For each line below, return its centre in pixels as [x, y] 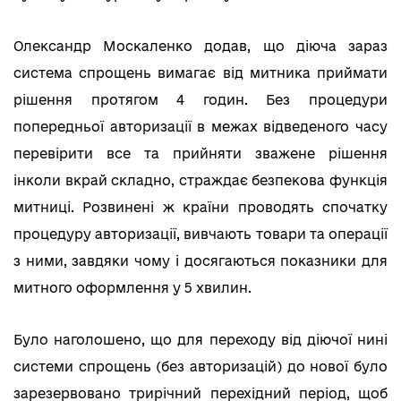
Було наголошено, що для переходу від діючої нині [200, 339]
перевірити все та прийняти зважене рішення [200, 153]
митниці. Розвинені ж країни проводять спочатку [200, 207]
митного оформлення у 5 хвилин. [132, 287]
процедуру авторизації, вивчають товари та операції [200, 234]
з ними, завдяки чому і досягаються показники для [200, 260]
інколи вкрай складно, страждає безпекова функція [200, 180]
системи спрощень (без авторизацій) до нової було [200, 366]
